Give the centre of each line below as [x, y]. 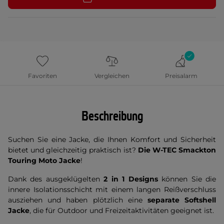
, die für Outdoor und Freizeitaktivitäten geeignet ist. [122, 210]
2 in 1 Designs [131, 179]
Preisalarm [181, 76]
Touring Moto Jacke [44, 160]
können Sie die [187, 179]
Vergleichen [112, 76]
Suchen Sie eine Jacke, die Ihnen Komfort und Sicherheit [112, 139]
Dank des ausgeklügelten [56, 179]
